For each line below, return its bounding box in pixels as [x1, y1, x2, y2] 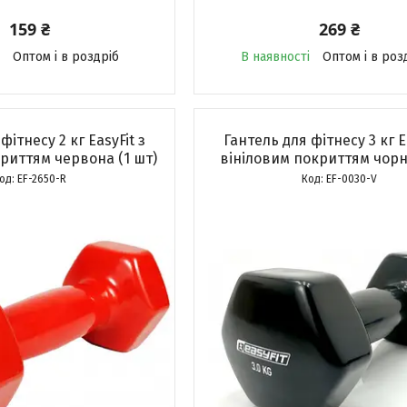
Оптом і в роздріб [12, 49, 119, 65]
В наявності [240, 49, 310, 65]
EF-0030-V [325, 173, 377, 185]
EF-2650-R [16, 173, 66, 185]
